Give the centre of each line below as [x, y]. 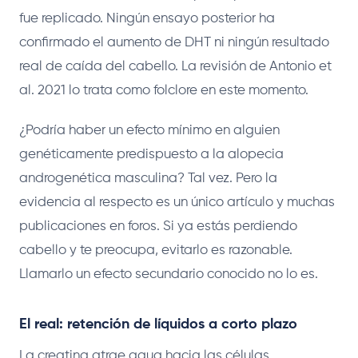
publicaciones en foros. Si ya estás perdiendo [158, 226]
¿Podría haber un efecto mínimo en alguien [149, 130]
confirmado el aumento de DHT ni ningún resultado [174, 42]
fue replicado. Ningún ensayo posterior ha [147, 18]
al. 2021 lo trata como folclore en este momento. [164, 90]
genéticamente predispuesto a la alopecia [151, 154]
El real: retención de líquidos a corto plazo [158, 324]
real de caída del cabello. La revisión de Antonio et [175, 66]
